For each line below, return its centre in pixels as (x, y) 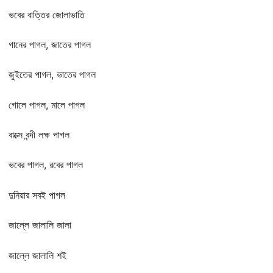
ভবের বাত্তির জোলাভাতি (47, 14)
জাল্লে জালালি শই (37, 255)
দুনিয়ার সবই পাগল (37, 195)
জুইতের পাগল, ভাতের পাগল (52, 75)
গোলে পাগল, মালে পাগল (47, 105)
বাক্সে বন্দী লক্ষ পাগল (39, 135)
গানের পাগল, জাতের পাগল (50, 44)
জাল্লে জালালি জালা (40, 225)
